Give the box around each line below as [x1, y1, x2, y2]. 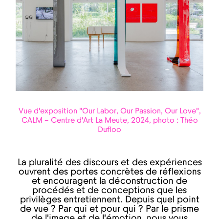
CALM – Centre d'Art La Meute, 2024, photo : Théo [21, 116, 198, 125]
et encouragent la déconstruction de [32, 176, 187, 186]
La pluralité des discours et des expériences [17, 158, 202, 168]
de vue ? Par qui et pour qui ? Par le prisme [20, 204, 199, 214]
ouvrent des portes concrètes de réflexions [18, 167, 201, 177]
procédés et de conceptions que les [32, 186, 187, 196]
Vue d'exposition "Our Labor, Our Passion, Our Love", [18, 107, 201, 115]
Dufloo [98, 126, 121, 134]
